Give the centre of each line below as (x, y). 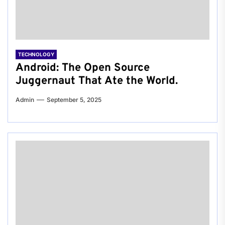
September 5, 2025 (74, 100)
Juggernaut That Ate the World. (97, 81)
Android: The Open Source (83, 68)
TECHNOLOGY (36, 54)
